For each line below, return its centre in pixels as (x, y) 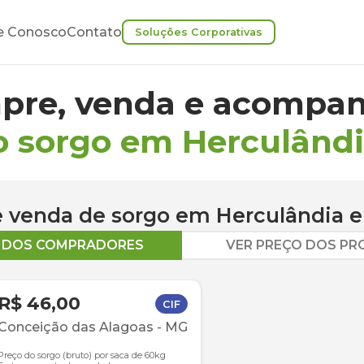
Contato (94, 32)
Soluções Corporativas (199, 32)
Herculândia (280, 215)
